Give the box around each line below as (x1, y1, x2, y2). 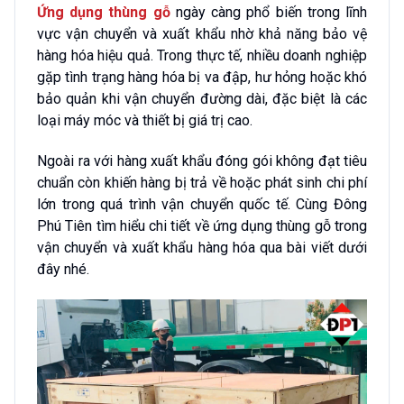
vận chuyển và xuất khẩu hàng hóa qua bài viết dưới (37, 239, 367, 257)
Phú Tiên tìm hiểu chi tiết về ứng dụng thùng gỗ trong (37, 217, 367, 235)
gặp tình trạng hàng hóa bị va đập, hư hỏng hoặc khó (37, 69, 367, 87)
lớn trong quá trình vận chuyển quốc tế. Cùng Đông (37, 196, 367, 214)
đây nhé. (37, 261, 89, 279)
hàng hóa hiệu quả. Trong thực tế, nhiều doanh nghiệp (37, 47, 367, 65)
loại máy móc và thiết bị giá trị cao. (37, 112, 252, 130)
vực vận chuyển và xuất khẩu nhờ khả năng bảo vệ (37, 25, 367, 43)
